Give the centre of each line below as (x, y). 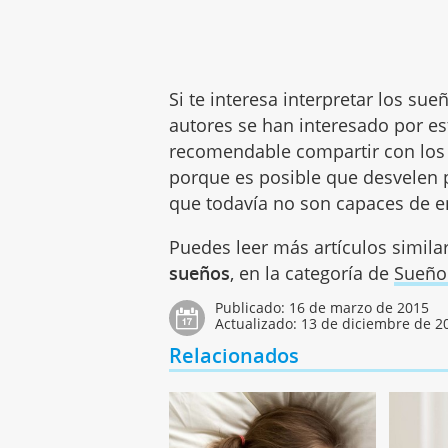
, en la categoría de (312, 273)
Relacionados (234, 356)
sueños (200, 273)
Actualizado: (258, 324)
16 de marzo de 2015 (359, 308)
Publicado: (252, 308)
